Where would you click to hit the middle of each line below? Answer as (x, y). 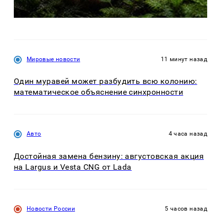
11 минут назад (184, 59)
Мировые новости (54, 59)
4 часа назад (188, 134)
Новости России (51, 208)
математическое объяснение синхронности (99, 92)
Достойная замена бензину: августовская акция (109, 156)
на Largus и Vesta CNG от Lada (73, 167)
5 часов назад (186, 208)
